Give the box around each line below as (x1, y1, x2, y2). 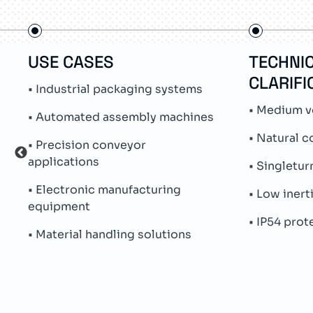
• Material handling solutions (28, 227, 191, 242)
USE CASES (28, 51, 114, 73)
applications (28, 154, 99, 169)
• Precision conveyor (28, 138, 146, 152)
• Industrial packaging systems (28, 82, 203, 96)
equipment (28, 199, 90, 214)
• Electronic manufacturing (28, 182, 181, 197)
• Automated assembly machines (28, 110, 214, 124)
